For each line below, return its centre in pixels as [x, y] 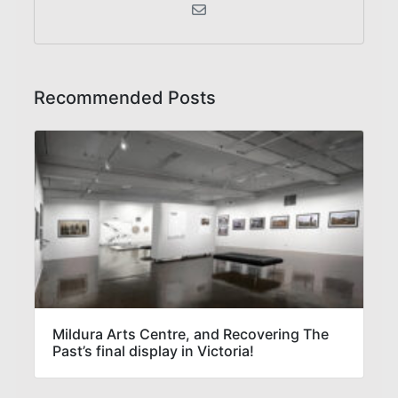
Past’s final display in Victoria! [153, 351]
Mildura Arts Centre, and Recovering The [191, 334]
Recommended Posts [125, 98]
